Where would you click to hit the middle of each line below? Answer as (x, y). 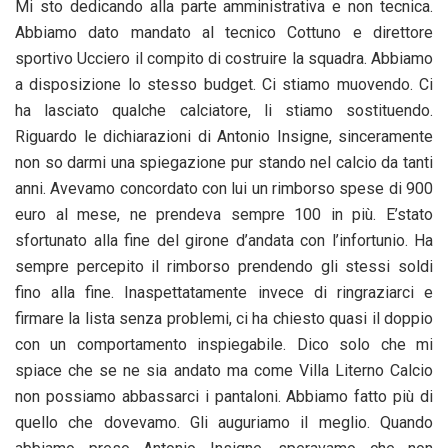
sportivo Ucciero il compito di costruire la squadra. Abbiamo (224, 59)
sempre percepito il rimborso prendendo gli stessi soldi (224, 267)
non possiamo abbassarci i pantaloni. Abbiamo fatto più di (224, 397)
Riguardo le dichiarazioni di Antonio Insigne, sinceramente (224, 137)
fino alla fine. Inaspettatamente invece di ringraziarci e (224, 293)
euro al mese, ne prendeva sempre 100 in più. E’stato (224, 215)
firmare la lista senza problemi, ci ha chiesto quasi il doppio (224, 319)
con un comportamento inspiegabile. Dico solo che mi (224, 345)
